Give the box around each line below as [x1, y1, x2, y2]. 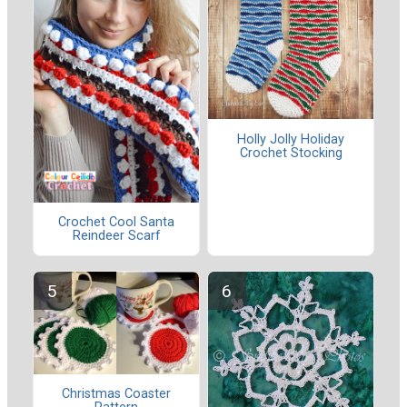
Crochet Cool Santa [58, 213, 174, 230]
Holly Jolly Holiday [237, 131, 344, 147]
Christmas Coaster [62, 386, 171, 402]
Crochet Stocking [239, 144, 342, 161]
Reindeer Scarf [72, 227, 161, 243]
